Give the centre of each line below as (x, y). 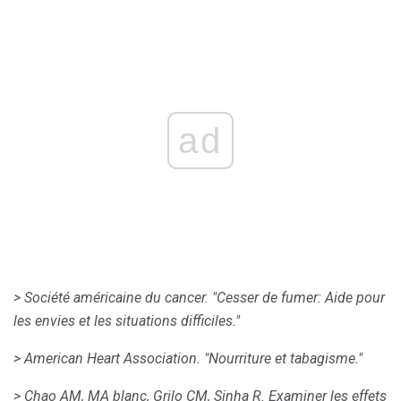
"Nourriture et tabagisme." (283, 358)
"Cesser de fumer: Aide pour (299, 297)
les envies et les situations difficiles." (127, 320)
